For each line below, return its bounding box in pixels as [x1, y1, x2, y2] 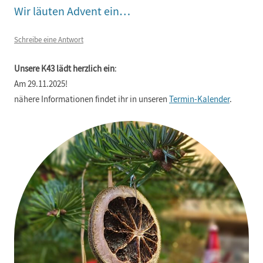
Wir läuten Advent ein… [14, 4, 130, 19]
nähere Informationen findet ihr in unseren [14, 93, 169, 105]
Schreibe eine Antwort [14, 34, 83, 45]
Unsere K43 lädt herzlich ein [14, 62, 114, 75]
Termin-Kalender [169, 93, 230, 105]
